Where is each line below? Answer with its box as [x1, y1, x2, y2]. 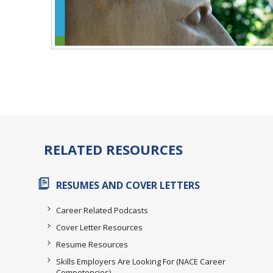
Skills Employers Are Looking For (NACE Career [56, 255, 225, 267]
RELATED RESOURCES [44, 140, 183, 158]
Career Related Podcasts [56, 204, 148, 216]
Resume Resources [56, 238, 128, 250]
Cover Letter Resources [56, 221, 143, 233]
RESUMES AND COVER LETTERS [56, 178, 200, 192]
